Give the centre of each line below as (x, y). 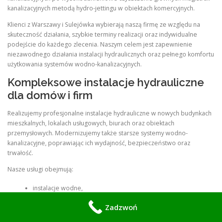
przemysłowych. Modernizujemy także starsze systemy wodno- (98, 133)
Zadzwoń (121, 207)
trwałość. (20, 153)
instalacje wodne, (57, 188)
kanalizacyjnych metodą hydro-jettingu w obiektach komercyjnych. (101, 8)
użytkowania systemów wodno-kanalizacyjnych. (75, 64)
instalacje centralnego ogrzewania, (82, 216)
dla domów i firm (50, 95)
